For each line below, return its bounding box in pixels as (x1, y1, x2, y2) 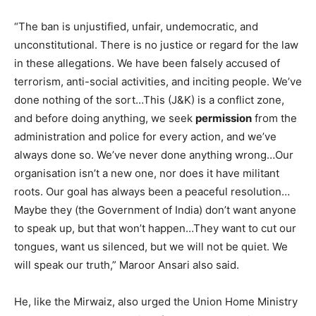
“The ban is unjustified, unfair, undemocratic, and (14, 19, 258, 33)
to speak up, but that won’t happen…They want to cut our (14, 221, 296, 235)
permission (195, 111, 252, 125)
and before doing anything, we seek (14, 111, 195, 125)
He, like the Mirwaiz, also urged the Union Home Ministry (14, 294, 298, 308)
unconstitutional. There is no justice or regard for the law (14, 37, 298, 51)
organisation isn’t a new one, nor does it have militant (14, 166, 279, 180)
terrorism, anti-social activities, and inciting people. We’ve (14, 74, 302, 88)
